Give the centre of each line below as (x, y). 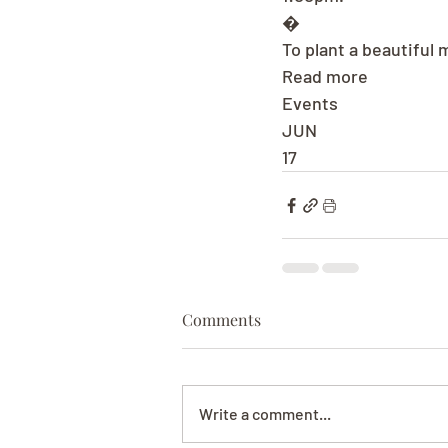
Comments (221, 319)
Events (310, 103)
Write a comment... (265, 413)
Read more (325, 76)
